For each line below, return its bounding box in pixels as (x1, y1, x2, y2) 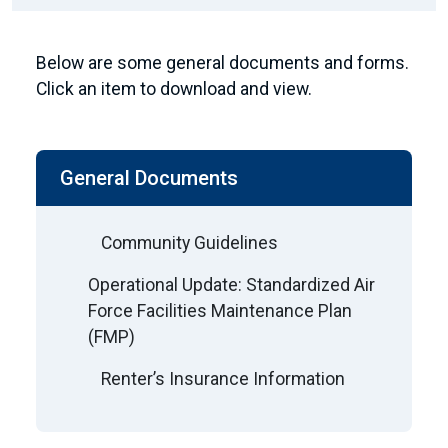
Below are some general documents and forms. (36, 53, 409, 73)
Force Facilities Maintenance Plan (88, 301, 353, 321)
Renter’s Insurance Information (101, 369, 345, 389)
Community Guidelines (101, 233, 278, 253)
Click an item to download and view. (36, 79, 312, 99)
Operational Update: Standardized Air (88, 275, 376, 295)
